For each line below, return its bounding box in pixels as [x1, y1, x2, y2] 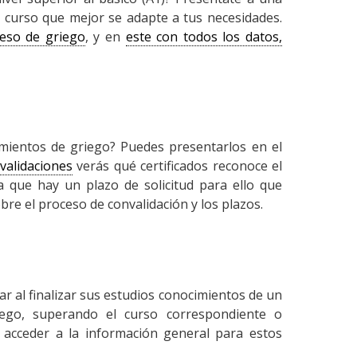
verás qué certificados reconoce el [73, 157, 282, 175]
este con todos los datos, [125, 28, 282, 46]
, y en [84, 28, 126, 46]
